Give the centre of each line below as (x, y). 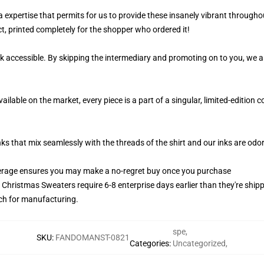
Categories (149, 243)
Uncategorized (199, 243)
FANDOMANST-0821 (93, 237)
